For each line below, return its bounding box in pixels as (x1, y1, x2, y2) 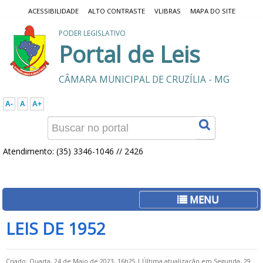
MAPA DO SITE (190, 6, 235, 15)
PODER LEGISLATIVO (59, 28, 126, 38)
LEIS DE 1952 (6, 217, 106, 240)
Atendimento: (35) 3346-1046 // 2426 (3, 146, 143, 157)
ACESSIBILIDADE (28, 6, 79, 15)
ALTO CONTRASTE (87, 6, 145, 15)
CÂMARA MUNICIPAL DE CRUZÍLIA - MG (59, 73, 230, 86)
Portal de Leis (59, 39, 200, 69)
